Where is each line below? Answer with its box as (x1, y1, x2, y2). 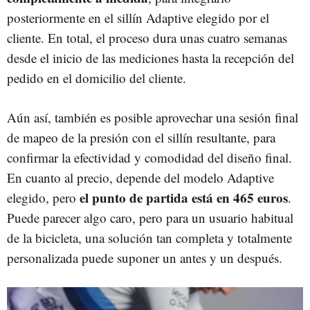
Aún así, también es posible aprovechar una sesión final (7, 109, 298, 127)
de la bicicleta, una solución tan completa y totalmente (7, 229, 292, 247)
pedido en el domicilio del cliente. (7, 69, 186, 87)
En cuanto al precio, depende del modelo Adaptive (7, 169, 274, 187)
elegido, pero (7, 189, 80, 207)
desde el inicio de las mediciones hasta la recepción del (7, 49, 294, 67)
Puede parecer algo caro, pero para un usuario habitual (7, 209, 293, 227)
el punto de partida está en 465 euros (80, 188, 288, 208)
